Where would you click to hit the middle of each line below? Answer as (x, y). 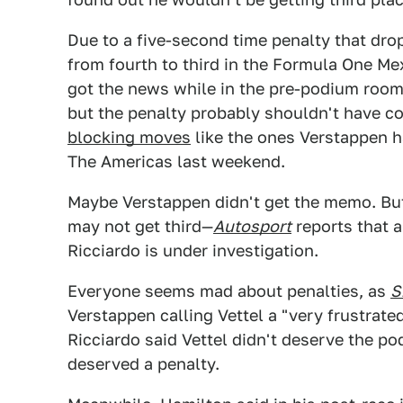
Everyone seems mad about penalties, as (229, 291)
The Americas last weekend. (176, 161)
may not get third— (140, 226)
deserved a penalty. (143, 364)
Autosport (252, 226)
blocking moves (129, 137)
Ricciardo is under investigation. (193, 251)
